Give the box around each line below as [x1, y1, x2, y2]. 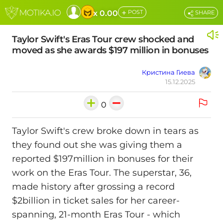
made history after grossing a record [12, 181, 175, 193]
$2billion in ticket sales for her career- [12, 195, 180, 207]
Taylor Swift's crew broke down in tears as [12, 125, 199, 137]
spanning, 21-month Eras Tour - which [12, 209, 180, 221]
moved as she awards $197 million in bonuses [12, 45, 209, 56]
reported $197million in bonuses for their [12, 153, 193, 165]
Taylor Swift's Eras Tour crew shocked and [12, 34, 194, 45]
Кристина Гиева [142, 68, 195, 76]
